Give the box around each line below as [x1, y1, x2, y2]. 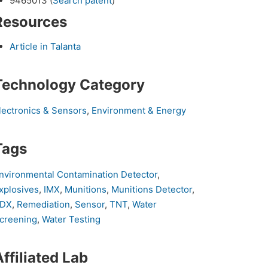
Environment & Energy [92, 105, 187, 117]
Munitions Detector [111, 184, 193, 196]
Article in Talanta [9, 41, 83, 53]
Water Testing [42, 214, 101, 226]
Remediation [17, 199, 71, 211]
